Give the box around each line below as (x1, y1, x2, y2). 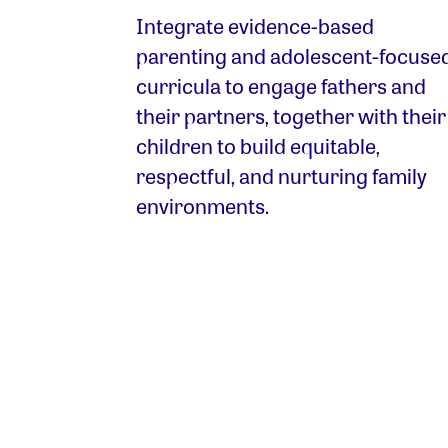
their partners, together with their (136, 101, 446, 130)
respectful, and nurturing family (136, 161, 427, 190)
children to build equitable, (136, 131, 380, 160)
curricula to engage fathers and (136, 71, 426, 100)
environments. (136, 191, 269, 220)
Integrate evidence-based (136, 11, 374, 40)
